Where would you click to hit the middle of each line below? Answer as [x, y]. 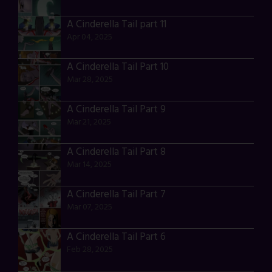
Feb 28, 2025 [90, 250]
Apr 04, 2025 [90, 38]
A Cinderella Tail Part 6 [116, 237]
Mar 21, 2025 [89, 123]
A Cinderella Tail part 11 [117, 25]
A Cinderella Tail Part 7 [116, 195]
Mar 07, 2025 [90, 208]
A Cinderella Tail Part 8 [116, 152]
